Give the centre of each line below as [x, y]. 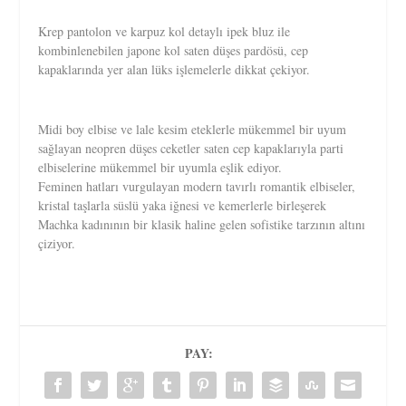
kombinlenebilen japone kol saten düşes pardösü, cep [174, 51]
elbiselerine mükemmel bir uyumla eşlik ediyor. [160, 167]
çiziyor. [57, 243]
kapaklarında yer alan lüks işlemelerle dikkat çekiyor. [174, 70]
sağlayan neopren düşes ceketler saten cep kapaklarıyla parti [191, 148]
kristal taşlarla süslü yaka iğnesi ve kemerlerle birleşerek [183, 205]
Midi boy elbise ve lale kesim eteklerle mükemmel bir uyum [193, 129]
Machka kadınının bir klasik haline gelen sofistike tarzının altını [202, 224]
